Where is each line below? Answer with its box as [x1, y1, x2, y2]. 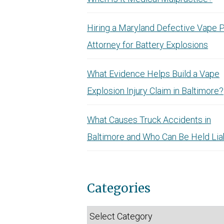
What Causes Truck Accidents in [87, 114, 211, 125]
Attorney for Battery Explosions [87, 39, 208, 50]
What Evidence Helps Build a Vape [87, 68, 219, 79]
